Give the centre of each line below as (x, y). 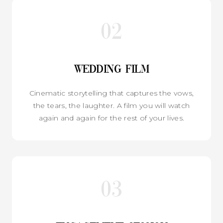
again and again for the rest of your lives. (111, 118)
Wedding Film (111, 69)
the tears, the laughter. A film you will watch (111, 105)
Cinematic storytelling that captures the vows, (111, 93)
